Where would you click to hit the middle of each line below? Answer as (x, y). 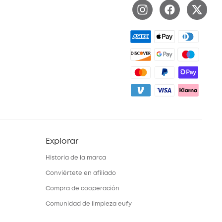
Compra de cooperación (83, 189)
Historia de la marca (76, 158)
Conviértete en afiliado (81, 173)
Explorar (62, 141)
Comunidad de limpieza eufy (89, 204)
